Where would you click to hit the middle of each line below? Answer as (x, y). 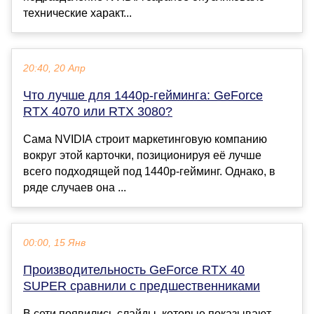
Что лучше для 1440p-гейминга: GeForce (143, 96)
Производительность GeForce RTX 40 (134, 270)
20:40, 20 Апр (54, 69)
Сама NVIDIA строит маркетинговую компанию (145, 139)
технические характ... (77, 13)
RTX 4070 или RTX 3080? (98, 112)
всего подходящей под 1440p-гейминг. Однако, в (149, 172)
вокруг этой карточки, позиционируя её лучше (142, 156)
